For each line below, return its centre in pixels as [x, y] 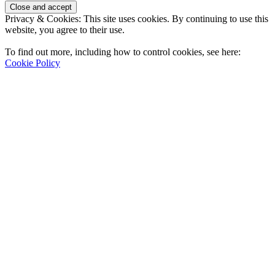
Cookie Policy [33, 63]
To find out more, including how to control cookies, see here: [123, 52]
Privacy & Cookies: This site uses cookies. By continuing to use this [137, 19]
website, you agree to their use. [65, 30]
